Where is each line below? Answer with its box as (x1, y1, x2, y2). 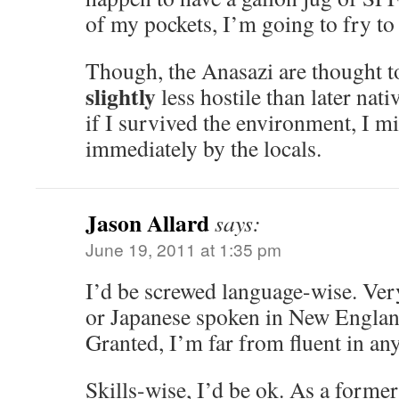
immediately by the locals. (85, 133, 322, 163)
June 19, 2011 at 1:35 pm (85, 237, 281, 261)
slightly (85, 79, 156, 113)
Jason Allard (85, 206, 209, 240)
